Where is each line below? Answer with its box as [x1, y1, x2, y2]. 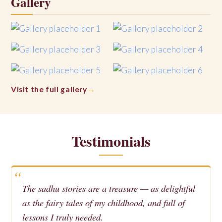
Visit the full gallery [11, 84, 87, 94]
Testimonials [71, 129, 151, 152]
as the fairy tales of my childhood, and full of [22, 196, 185, 209]
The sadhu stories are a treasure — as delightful [22, 181, 195, 194]
